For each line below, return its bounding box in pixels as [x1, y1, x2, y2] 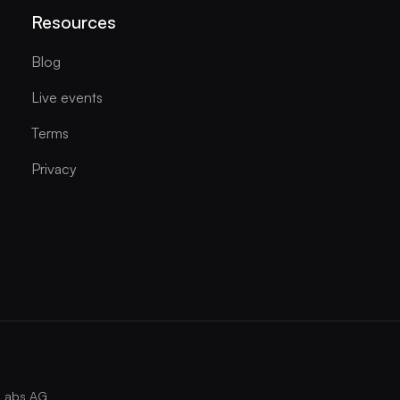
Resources [30, 10, 116, 33]
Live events [30, 87, 103, 106]
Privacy [30, 159, 77, 178]
